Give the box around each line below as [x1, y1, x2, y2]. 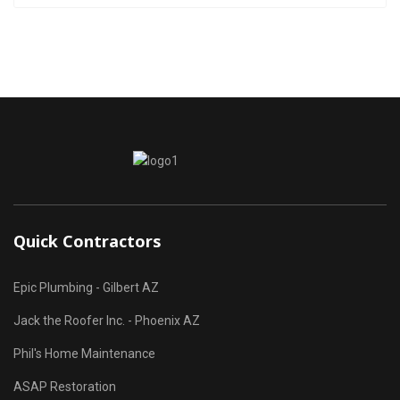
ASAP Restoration [13, 379, 116, 394]
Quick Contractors [13, 230, 162, 252]
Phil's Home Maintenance [13, 346, 155, 361]
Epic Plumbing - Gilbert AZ [13, 280, 159, 295]
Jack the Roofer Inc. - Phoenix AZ [13, 313, 200, 328]
